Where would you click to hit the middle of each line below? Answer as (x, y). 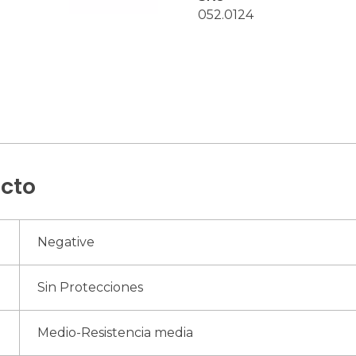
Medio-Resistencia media (116, 332)
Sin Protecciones (91, 287)
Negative (66, 242)
